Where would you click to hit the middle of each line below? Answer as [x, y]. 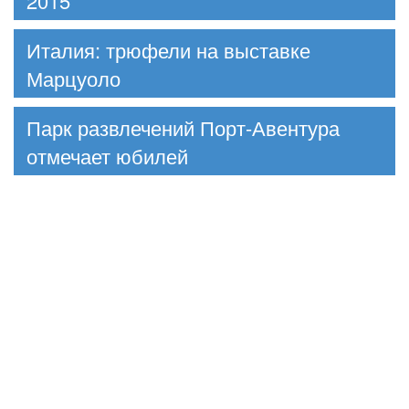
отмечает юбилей [107, 155]
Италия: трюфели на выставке [168, 49]
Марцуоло [73, 78]
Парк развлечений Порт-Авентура [183, 127]
